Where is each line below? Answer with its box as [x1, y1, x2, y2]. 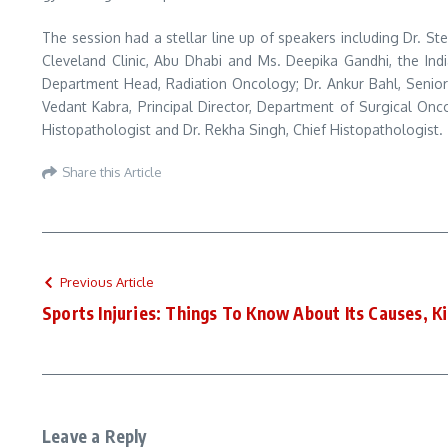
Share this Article [62, 163, 162, 180]
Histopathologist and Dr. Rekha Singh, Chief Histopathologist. [42, 121, 443, 138]
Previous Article [60, 274, 154, 290]
